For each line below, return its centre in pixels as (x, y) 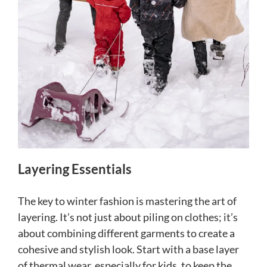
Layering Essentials (75, 169)
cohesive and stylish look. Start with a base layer (128, 249)
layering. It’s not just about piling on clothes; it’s (128, 217)
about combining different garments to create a (126, 233)
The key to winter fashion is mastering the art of (127, 201)
